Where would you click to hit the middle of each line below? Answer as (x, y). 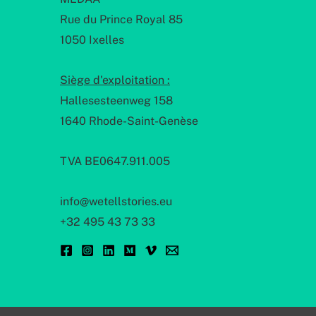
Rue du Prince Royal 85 (121, 19)
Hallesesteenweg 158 (116, 100)
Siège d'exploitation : (115, 80)
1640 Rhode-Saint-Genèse (129, 121)
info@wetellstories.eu (116, 201)
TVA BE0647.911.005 (115, 161)
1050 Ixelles (92, 39)
